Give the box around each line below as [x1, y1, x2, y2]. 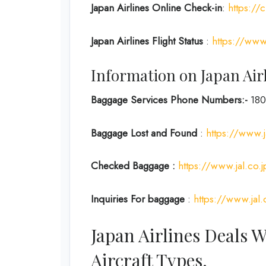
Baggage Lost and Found [91, 125, 197, 140]
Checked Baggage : [91, 159, 178, 173]
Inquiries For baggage [91, 191, 185, 206]
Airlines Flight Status [117, 33, 206, 48]
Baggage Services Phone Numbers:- [91, 93, 248, 107]
